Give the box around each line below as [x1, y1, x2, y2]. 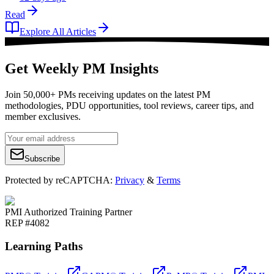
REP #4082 [5, 217, 50, 228]
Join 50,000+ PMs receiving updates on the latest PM [5, 89, 210, 100]
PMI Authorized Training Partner [5, 206, 132, 217]
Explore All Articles [20, 26, 96, 37]
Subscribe [24, 154, 60, 163]
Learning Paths [5, 240, 83, 253]
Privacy [115, 174, 144, 185]
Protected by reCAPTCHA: [5, 174, 113, 185]
